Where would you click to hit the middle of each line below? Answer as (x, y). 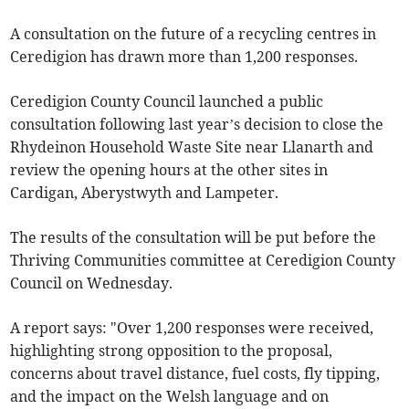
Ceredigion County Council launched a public (167, 102)
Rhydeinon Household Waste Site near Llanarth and (192, 147)
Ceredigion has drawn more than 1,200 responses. (184, 57)
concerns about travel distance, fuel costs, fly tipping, (195, 374)
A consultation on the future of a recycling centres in (194, 34)
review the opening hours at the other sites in (169, 170)
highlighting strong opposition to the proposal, (172, 351)
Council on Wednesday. (92, 283)
